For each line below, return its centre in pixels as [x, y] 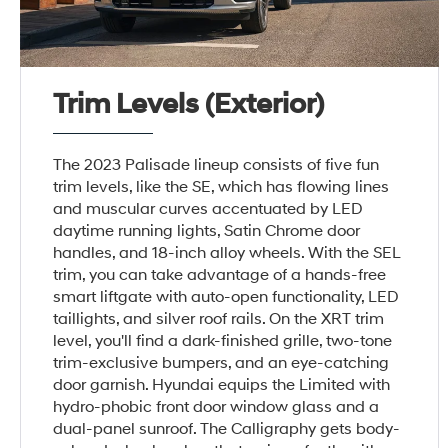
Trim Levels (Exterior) [189, 104]
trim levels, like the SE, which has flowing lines [221, 186]
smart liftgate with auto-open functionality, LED [226, 296]
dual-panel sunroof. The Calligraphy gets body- [227, 428]
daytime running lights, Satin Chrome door [207, 230]
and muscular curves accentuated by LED [208, 208]
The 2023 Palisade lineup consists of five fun [216, 164]
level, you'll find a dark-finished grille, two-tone [223, 340]
